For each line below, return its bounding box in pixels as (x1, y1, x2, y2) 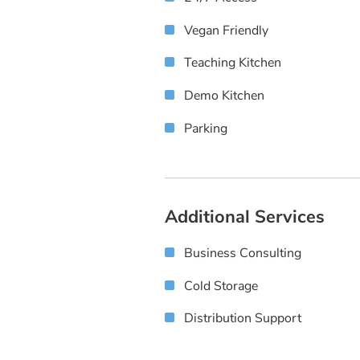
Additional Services (165, 204, 325, 229)
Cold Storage (184, 276, 258, 295)
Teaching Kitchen (184, 54, 281, 72)
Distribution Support (184, 309, 301, 328)
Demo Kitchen (184, 87, 264, 105)
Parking (184, 120, 227, 138)
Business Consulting (184, 243, 301, 262)
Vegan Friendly (184, 21, 268, 39)
